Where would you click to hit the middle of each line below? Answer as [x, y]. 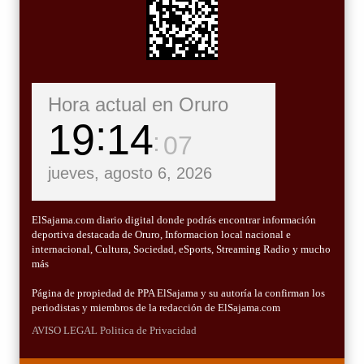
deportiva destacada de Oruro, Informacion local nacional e [161, 235]
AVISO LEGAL [65, 331]
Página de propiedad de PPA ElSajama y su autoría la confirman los [178, 293]
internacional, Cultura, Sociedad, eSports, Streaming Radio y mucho [181, 249]
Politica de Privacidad [148, 331]
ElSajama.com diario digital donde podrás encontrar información [174, 220]
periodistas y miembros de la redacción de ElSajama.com [156, 308]
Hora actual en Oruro [138, 105]
